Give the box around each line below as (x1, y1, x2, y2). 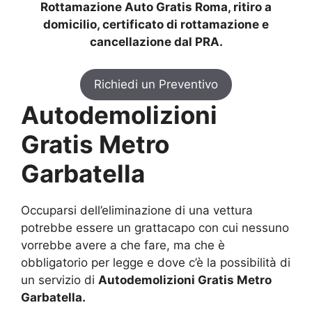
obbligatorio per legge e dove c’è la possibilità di (21, 255, 290, 270)
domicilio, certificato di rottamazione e (43, 17, 269, 32)
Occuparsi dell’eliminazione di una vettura (21, 203, 253, 217)
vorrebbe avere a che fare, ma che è (21, 237, 225, 252)
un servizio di (21, 272, 98, 287)
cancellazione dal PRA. (89, 35, 223, 49)
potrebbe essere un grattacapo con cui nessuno (21, 220, 289, 235)
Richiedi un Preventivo (94, 77, 218, 91)
